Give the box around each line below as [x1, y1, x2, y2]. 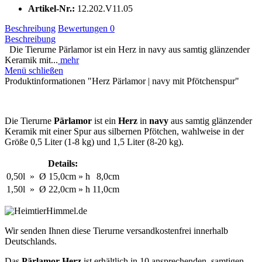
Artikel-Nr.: [28, 3, 77, 13]
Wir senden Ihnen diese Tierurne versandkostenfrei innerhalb [5, 225, 228, 236]
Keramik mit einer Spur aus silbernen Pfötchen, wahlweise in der [5, 126, 244, 136]
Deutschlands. [5, 236, 57, 246]
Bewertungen [58, 23, 110, 33]
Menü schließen [5, 65, 63, 75]
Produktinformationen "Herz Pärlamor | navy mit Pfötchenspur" [5, 75, 239, 86]
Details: [48, 158, 78, 168]
